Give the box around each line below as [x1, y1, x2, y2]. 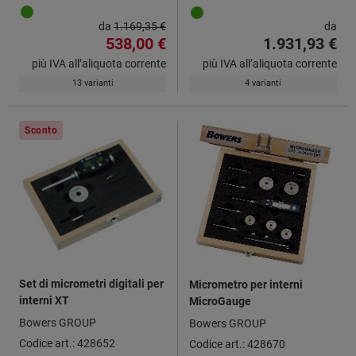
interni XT [19, 293, 69, 307]
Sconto [25, 124, 58, 136]
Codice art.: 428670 [189, 337, 285, 350]
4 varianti [245, 77, 281, 88]
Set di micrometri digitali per [19, 277, 164, 290]
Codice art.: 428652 [19, 336, 115, 350]
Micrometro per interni [189, 277, 303, 291]
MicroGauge [189, 294, 251, 308]
